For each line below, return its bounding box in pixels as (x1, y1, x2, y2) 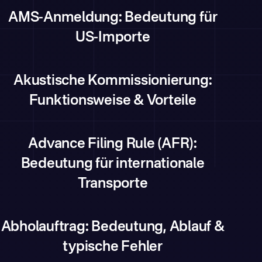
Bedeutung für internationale (20, 157, 205, 171)
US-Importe (75, 31, 150, 45)
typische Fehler (63, 240, 163, 254)
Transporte (77, 177, 148, 191)
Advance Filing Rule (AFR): (28, 137, 198, 151)
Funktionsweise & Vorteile (29, 94, 196, 108)
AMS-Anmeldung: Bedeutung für (8, 11, 218, 25)
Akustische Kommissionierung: (13, 74, 212, 88)
